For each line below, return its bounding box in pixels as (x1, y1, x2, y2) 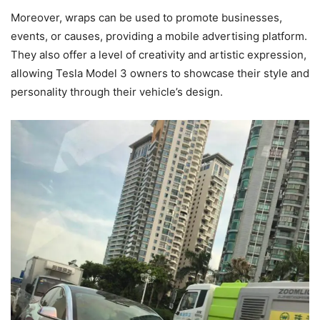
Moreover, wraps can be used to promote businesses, (11, 10, 282, 24)
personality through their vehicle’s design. (11, 84, 223, 99)
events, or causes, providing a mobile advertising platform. (11, 29, 307, 43)
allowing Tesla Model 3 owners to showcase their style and (11, 66, 309, 80)
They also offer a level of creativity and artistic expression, (11, 47, 306, 61)
